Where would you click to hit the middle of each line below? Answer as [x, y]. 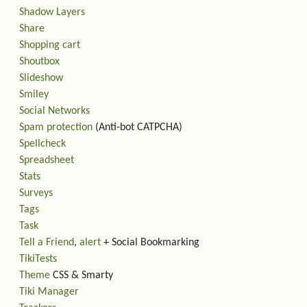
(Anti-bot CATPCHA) [137, 127]
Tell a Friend [47, 243]
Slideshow [41, 78]
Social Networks [54, 111]
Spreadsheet [47, 160]
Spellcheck [42, 144]
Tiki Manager [49, 292]
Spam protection [56, 127]
